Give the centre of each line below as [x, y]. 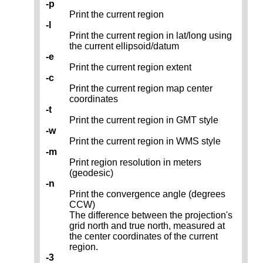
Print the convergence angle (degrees [147, 194]
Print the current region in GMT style [144, 120]
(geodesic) [91, 173]
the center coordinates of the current [144, 237]
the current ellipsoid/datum [124, 46]
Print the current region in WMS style [145, 141]
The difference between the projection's [151, 215]
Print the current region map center [141, 89]
